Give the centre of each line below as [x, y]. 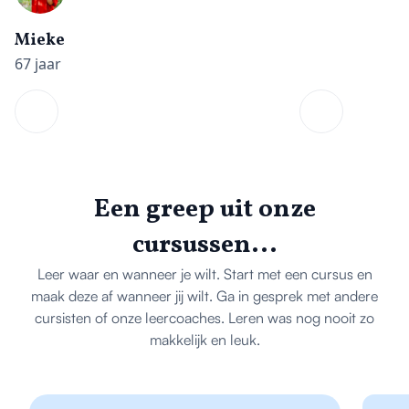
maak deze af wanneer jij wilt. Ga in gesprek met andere [204, 296]
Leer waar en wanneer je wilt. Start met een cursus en [204, 274]
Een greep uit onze [204, 210]
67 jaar [38, 64]
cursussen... [204, 245]
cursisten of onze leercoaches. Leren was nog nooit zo [204, 318]
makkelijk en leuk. [204, 340]
